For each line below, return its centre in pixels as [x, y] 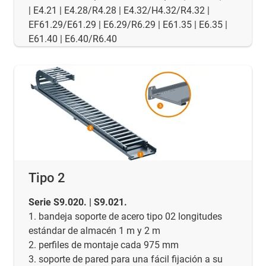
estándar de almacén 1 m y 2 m [94, 231]
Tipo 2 [47, 178]
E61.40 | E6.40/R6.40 [73, 39]
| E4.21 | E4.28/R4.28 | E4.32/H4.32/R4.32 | [119, 11]
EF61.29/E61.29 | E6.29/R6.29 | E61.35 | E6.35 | [128, 25]
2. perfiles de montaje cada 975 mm [104, 245]
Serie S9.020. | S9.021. [78, 202]
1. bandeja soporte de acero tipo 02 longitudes [125, 217]
